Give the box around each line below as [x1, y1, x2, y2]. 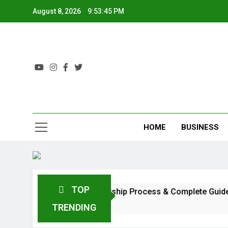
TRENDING [52, 202, 97, 213]
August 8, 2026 [33, 7, 81, 15]
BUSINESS [181, 123, 219, 132]
